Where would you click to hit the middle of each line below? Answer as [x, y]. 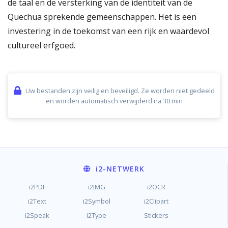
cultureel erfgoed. [41, 45]
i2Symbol [96, 201]
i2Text [37, 201]
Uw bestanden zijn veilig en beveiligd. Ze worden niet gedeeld [120, 91]
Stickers [156, 215]
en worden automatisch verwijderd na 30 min [114, 101]
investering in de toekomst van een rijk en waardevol [108, 31]
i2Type [97, 215]
